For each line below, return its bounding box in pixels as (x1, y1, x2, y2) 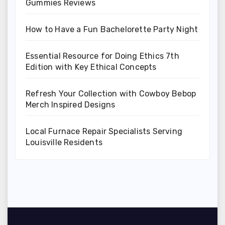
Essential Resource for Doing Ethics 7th (26, 51, 179, 61)
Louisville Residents (26, 137, 102, 147)
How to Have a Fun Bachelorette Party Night (26, 24, 198, 34)
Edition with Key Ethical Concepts (26, 62, 157, 72)
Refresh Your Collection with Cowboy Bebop (26, 88, 196, 98)
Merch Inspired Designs (26, 99, 116, 109)
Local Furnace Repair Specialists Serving (26, 126, 182, 136)
